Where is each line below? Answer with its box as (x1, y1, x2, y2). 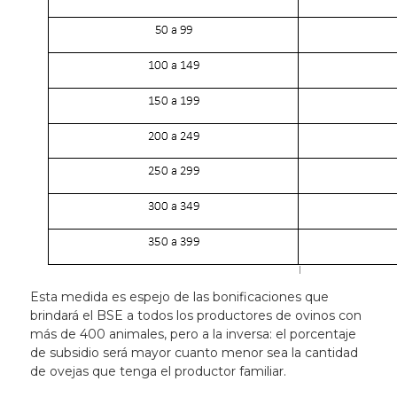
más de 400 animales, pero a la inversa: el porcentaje (29, 326, 356, 343)
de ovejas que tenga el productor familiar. (29, 363, 286, 380)
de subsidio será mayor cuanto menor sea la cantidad (29, 345, 358, 362)
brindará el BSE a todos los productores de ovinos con (29, 307, 362, 324)
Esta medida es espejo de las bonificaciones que (29, 289, 329, 306)
